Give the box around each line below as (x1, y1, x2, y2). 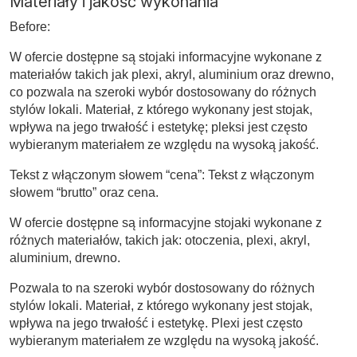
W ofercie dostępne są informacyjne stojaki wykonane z (10, 215, 322, 229)
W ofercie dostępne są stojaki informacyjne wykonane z (10, 49, 322, 64)
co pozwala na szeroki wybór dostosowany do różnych (10, 84, 316, 99)
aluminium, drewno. (10, 250, 120, 265)
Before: (10, 19, 50, 33)
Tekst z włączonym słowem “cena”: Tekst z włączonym (10, 167, 314, 182)
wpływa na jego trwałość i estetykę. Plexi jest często (10, 316, 303, 330)
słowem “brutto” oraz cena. (10, 185, 159, 199)
